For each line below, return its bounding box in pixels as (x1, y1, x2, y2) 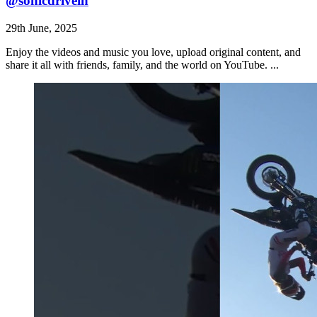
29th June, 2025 (6, 21, 77, 34)
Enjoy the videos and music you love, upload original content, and (6, 45, 301, 58)
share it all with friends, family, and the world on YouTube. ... (6, 58, 279, 71)
